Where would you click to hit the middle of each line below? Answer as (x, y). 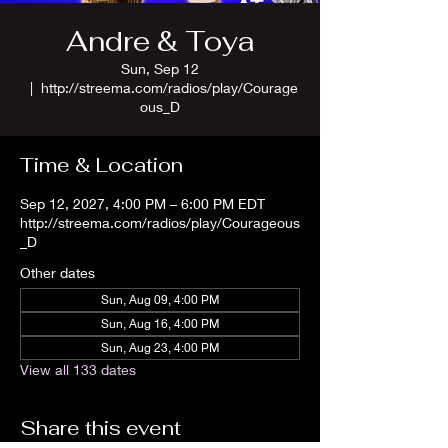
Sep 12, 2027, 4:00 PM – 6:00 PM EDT (142, 203)
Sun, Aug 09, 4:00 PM (160, 299)
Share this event (100, 428)
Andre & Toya (160, 41)
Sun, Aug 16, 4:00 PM (160, 323)
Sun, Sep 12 (160, 68)
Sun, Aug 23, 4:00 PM (160, 347)
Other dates (57, 272)
